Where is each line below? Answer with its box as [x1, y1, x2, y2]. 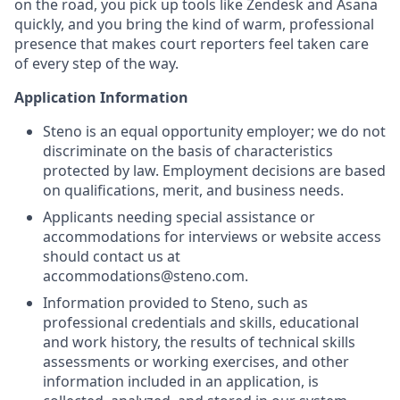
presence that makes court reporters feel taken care [14, 34, 369, 54]
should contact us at [43, 246, 180, 266]
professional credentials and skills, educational [43, 312, 359, 332]
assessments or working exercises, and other [43, 352, 349, 371]
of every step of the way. [14, 54, 179, 73]
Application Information [14, 87, 188, 107]
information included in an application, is [43, 371, 319, 391]
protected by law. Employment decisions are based [43, 161, 386, 180]
